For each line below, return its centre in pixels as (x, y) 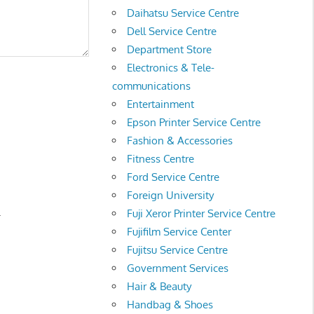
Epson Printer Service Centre (194, 122)
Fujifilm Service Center (179, 231)
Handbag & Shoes (170, 304)
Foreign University (171, 195)
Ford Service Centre (173, 177)
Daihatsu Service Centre (183, 13)
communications (152, 86)
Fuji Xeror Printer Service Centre (202, 213)
